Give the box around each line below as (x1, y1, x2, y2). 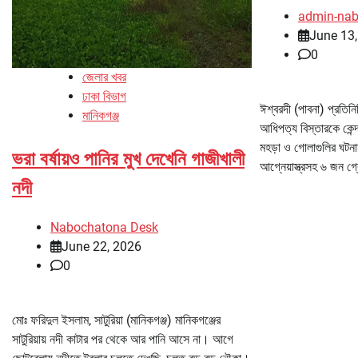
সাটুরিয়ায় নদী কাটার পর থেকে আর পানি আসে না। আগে (12, 332, 233, 348)
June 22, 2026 (62, 239, 141, 255)
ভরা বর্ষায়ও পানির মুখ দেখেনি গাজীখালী (12, 148, 245, 171)
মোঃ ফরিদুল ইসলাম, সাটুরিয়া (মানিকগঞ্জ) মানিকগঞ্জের (12, 312, 221, 328)
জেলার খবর (82, 70, 126, 86)
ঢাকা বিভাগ (82, 89, 126, 105)
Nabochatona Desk (50, 220, 158, 236)
